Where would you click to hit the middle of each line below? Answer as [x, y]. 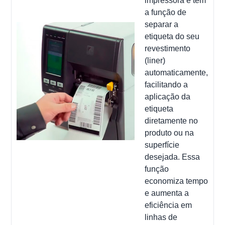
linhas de [161, 217]
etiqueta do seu [172, 36]
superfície [162, 145]
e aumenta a [167, 193]
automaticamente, [177, 72]
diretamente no [172, 121]
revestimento [168, 48]
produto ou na [170, 133]
